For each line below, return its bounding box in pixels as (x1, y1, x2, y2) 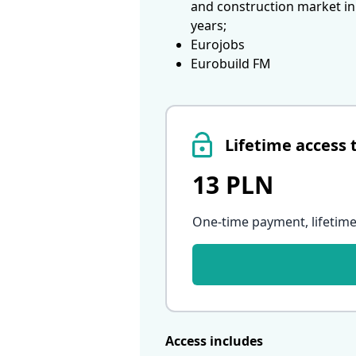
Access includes (165, 332, 263, 350)
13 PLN (192, 168, 273, 202)
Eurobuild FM (191, 55, 271, 73)
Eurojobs (191, 36, 245, 54)
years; (191, 17, 226, 35)
